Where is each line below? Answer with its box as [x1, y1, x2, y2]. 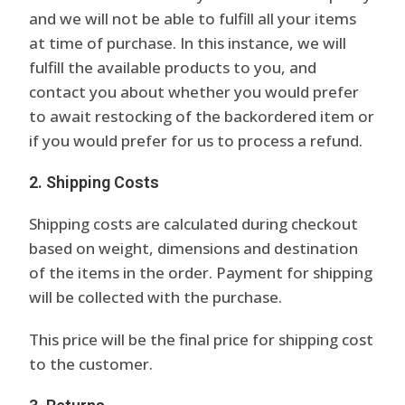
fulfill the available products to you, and [29, 57, 317, 78]
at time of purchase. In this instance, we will [29, 33, 347, 53]
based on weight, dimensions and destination [29, 238, 359, 259]
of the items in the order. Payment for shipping [29, 262, 373, 283]
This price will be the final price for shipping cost [29, 329, 374, 350]
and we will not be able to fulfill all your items [29, 8, 357, 29]
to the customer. [29, 353, 154, 374]
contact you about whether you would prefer [29, 81, 360, 102]
